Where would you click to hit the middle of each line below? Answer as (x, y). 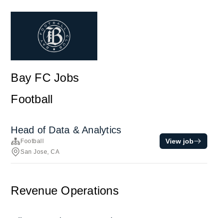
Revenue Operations (65, 191)
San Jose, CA (40, 152)
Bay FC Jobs (45, 78)
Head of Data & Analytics (66, 130)
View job (179, 141)
